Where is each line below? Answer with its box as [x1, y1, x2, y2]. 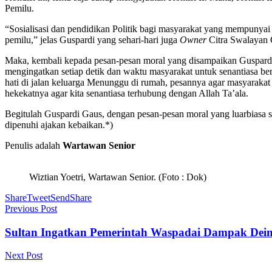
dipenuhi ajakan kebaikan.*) [5, 119, 113, 130]
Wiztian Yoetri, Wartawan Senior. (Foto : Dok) [29, 171, 206, 182]
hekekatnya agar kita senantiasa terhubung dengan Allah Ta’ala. [5, 87, 248, 98]
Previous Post [5, 203, 57, 214]
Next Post [5, 250, 42, 261]
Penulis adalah [5, 140, 63, 151]
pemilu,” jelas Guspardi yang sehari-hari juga [5, 34, 180, 45]
